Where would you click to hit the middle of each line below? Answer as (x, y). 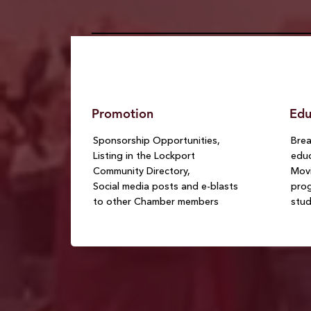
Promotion (123, 114)
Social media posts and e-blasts (166, 186)
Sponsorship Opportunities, (157, 141)
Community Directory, (142, 171)
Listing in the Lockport (144, 156)
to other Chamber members (156, 202)
